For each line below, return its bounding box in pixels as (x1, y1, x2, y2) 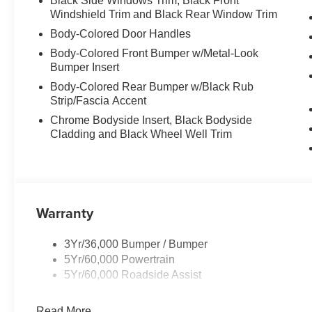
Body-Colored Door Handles (50, 28, 192, 40)
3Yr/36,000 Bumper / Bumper (64, 238, 208, 251)
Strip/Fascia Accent (50, 95, 147, 107)
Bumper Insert (50, 61, 120, 74)
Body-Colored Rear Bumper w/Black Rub (50, 81, 254, 93)
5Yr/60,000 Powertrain (64, 253, 175, 266)
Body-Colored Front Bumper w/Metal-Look (50, 47, 259, 60)
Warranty (36, 203, 94, 224)
